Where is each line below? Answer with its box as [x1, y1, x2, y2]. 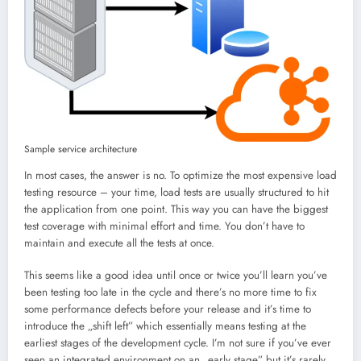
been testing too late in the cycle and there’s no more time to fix [24, 284, 317, 300]
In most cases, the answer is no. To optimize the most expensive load [24, 167, 337, 183]
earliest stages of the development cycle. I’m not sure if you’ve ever [24, 334, 331, 351]
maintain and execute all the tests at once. [24, 234, 214, 251]
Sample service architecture [24, 141, 137, 156]
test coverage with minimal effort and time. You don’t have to [24, 218, 305, 234]
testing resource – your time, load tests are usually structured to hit [24, 184, 329, 200]
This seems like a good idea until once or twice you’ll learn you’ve [24, 267, 327, 283]
